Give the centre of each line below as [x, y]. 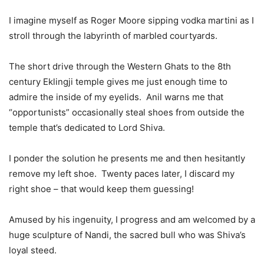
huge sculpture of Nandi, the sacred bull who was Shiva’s [127, 235]
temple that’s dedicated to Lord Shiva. [87, 127]
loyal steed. [33, 250]
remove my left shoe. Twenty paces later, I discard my [122, 173]
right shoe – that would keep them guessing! [101, 189]
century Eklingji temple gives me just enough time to [118, 81]
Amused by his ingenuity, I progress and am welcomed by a [132, 219]
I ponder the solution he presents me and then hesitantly [127, 158]
